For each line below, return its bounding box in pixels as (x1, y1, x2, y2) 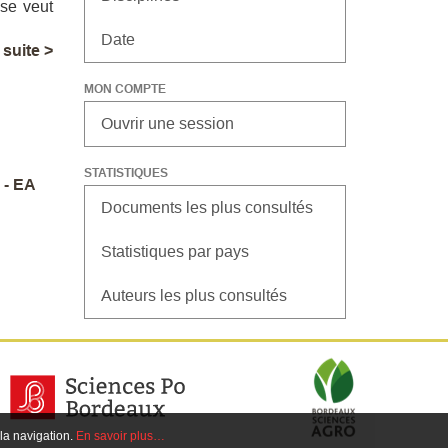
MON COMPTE (83, 82, 166, 96)
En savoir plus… (75, 429, 165, 443)
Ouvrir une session (100, 115, 234, 132)
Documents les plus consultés (100, 199, 313, 216)
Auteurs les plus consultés (100, 287, 287, 304)
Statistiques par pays (100, 243, 249, 260)
